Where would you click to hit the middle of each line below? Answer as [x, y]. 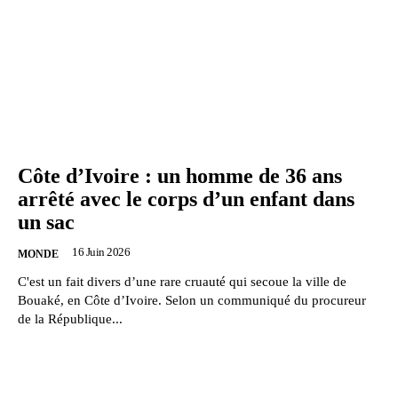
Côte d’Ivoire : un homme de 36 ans [180, 175]
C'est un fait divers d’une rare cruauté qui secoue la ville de [182, 281]
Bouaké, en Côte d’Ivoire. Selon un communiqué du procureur [192, 300]
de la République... [70, 318]
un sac [46, 222]
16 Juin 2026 [101, 251]
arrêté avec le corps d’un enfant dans [186, 199]
